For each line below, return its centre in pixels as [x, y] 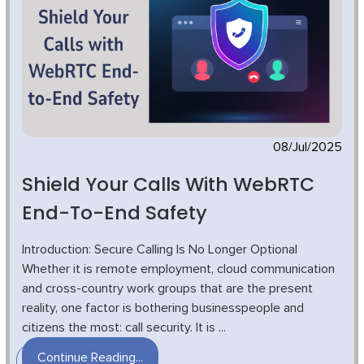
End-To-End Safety [115, 212]
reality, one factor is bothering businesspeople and [163, 308]
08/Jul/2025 [308, 147]
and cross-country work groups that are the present [167, 288]
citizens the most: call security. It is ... [124, 327]
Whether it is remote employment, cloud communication [178, 269]
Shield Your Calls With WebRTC [168, 184]
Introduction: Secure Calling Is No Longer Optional [160, 249]
